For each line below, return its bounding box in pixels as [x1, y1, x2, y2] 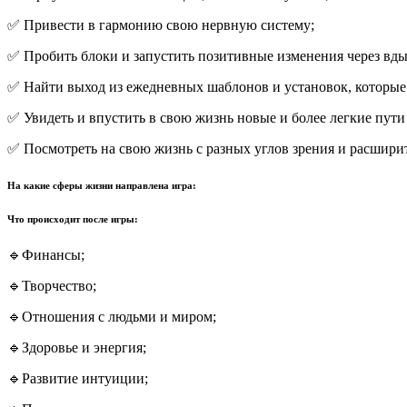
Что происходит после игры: [7, 213, 138, 224]
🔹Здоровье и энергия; [7, 339, 146, 355]
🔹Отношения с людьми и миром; [7, 308, 216, 324]
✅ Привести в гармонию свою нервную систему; [7, 16, 314, 33]
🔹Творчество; [7, 277, 96, 293]
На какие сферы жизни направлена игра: [7, 179, 196, 191]
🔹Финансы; [7, 246, 84, 263]
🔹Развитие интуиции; [7, 370, 148, 386]
